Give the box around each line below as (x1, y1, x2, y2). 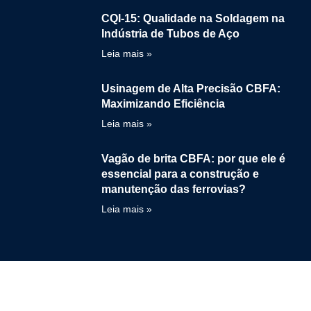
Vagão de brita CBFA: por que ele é (101, 152, 285, 165)
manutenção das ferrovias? (101, 183, 246, 195)
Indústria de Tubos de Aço (101, 27, 239, 40)
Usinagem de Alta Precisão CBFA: (101, 82, 280, 94)
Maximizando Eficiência (101, 97, 225, 110)
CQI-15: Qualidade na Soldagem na (101, 12, 285, 24)
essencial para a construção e (101, 167, 259, 180)
